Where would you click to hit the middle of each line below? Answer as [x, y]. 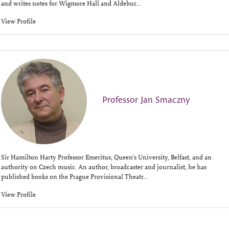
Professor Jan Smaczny [146, 100]
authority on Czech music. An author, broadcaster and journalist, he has [104, 167]
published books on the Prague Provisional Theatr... [74, 177]
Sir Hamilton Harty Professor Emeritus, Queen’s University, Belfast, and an [106, 157]
